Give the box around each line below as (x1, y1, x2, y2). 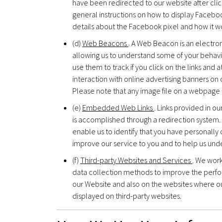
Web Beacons (82, 38, 128, 48)
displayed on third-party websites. (72, 190, 181, 201)
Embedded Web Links (82, 102, 154, 112)
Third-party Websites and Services (80, 155, 192, 165)
